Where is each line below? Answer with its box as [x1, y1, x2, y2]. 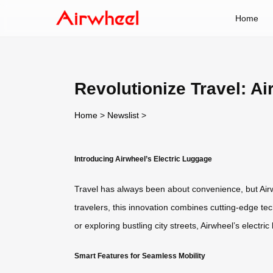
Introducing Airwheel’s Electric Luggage [74, 154, 212, 163]
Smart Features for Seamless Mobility [74, 251, 205, 260]
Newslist [107, 110, 139, 120]
